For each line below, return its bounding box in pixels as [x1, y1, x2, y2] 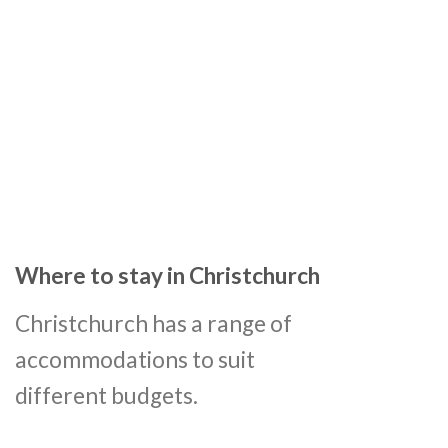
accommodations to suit [15, 345, 255, 373]
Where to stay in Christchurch [15, 262, 320, 290]
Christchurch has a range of [15, 309, 292, 337]
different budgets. [15, 381, 198, 409]
